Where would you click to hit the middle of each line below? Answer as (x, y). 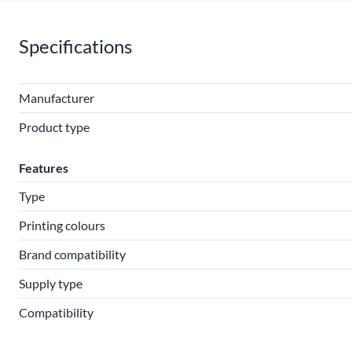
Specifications (75, 46)
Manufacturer (57, 98)
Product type (54, 127)
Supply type (51, 283)
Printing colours (62, 225)
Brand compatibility (72, 254)
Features (44, 168)
